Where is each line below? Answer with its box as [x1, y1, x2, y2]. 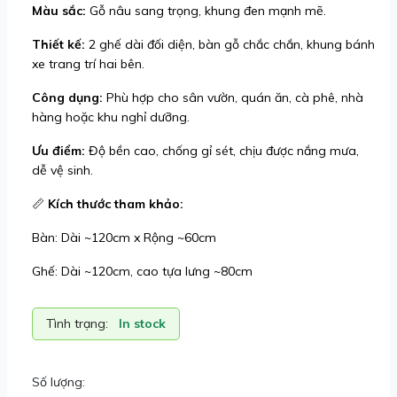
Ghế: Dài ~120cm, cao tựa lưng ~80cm [32, 263, 253, 279]
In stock [119, 315, 166, 331]
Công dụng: [32, 90, 103, 105]
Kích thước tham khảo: [48, 196, 183, 212]
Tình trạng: [46, 315, 108, 331]
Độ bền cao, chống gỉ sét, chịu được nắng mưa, [85, 143, 359, 159]
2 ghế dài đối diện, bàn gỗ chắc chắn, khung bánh [85, 36, 375, 52]
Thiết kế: [32, 36, 85, 52]
